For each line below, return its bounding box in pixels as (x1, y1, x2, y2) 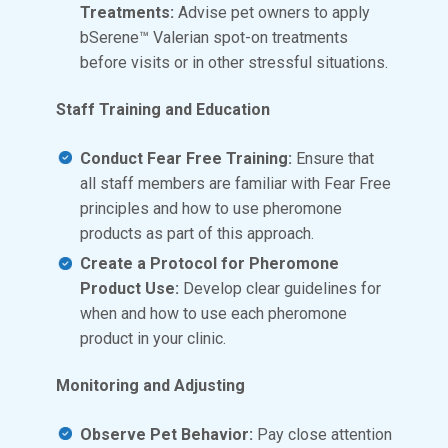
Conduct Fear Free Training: (80, 148, 296, 168)
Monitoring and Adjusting (56, 375, 245, 395)
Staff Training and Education (56, 99, 270, 119)
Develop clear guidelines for (183, 279, 381, 299)
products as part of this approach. (80, 223, 314, 243)
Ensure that (296, 148, 374, 168)
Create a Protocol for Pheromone (80, 254, 339, 274)
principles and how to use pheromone (80, 198, 342, 218)
